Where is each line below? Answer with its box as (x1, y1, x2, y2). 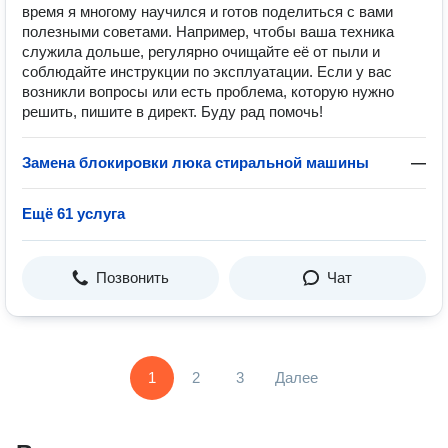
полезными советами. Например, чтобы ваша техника (22, 23, 394, 40)
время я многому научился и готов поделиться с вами (22, 3, 393, 20)
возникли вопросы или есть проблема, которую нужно (22, 83, 394, 100)
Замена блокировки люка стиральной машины (22, 154, 369, 171)
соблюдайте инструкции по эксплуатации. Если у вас (22, 63, 392, 80)
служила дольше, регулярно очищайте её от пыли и (22, 43, 380, 60)
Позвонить (96, 269, 169, 286)
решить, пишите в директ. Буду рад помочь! (22, 103, 323, 120)
